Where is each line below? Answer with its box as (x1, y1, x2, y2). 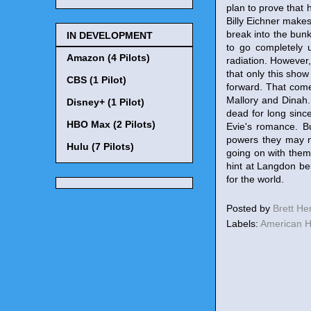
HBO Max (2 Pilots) (67, 118, 155, 130)
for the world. (226, 174, 284, 185)
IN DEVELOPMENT (67, 29, 153, 41)
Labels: (226, 218, 260, 229)
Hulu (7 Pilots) (67, 140, 134, 152)
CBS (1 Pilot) (67, 74, 126, 85)
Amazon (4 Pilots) (67, 51, 150, 63)
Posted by (226, 203, 273, 214)
